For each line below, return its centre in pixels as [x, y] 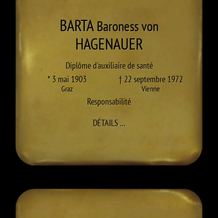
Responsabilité [109, 101]
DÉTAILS [105, 123]
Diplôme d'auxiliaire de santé [109, 65]
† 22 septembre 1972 [151, 79]
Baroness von [126, 26]
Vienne [151, 89]
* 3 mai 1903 [67, 79]
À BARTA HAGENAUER [158, 122]
